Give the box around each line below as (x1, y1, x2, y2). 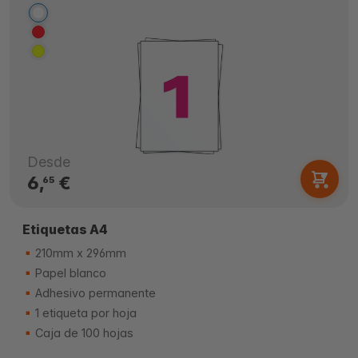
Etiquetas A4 (22, 221, 108, 237)
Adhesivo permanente (32, 286, 156, 300)
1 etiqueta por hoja (32, 306, 137, 320)
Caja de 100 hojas (32, 326, 133, 340)
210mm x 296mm (32, 246, 126, 260)
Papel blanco (32, 266, 106, 280)
